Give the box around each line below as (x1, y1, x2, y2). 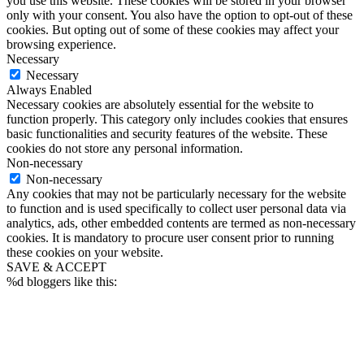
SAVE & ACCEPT (6, 259, 106, 274)
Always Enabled (6, 82, 92, 97)
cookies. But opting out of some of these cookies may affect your (6, 22, 339, 37)
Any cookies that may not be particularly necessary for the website (6, 186, 346, 201)
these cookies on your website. (6, 245, 163, 259)
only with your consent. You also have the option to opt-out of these (6, 7, 353, 22)
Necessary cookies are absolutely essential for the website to (6, 97, 314, 111)
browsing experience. (6, 37, 116, 51)
